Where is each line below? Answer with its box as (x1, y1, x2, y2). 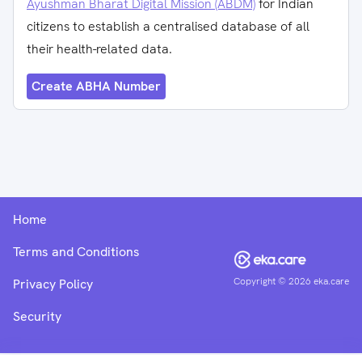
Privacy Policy (13, 276, 93, 293)
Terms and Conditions (13, 243, 140, 260)
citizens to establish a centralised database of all (27, 18, 309, 35)
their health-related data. (27, 40, 172, 57)
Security (13, 308, 61, 325)
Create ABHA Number (32, 78, 161, 95)
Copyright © (234, 275, 286, 288)
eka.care (314, 275, 349, 288)
